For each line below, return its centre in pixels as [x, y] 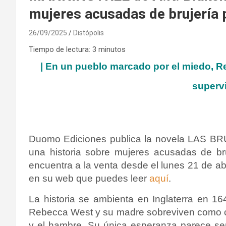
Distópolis [89, 33]
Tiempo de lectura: [60, 49]
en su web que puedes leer [89, 178]
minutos [112, 49]
